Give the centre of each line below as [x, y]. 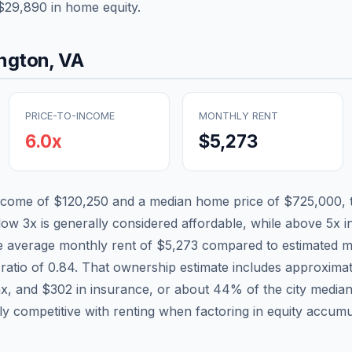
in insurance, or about [143, 289]
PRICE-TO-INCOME [70, 115]
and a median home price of [196, 201]
